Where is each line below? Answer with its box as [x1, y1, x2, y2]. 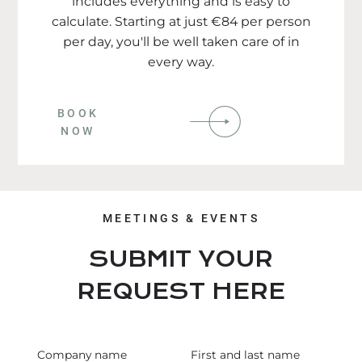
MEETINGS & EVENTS [102, 212, 260, 225]
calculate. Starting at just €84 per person [51, 14, 311, 30]
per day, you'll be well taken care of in [62, 34, 300, 50]
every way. [148, 54, 214, 70]
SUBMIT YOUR [89, 246, 273, 272]
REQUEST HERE [77, 278, 285, 305]
